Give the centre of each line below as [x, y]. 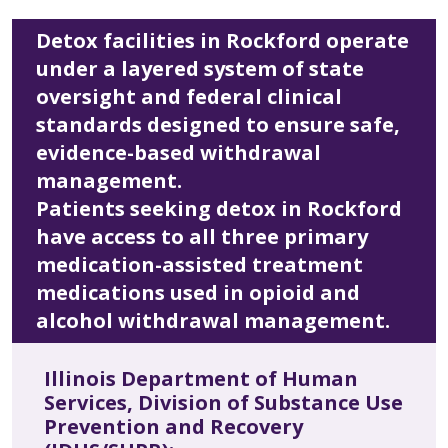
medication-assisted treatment [199, 265]
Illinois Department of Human [201, 379]
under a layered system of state [200, 69]
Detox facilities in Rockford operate [222, 41]
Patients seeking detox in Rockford [219, 209]
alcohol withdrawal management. [213, 321]
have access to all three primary [202, 237]
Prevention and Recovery [173, 427]
